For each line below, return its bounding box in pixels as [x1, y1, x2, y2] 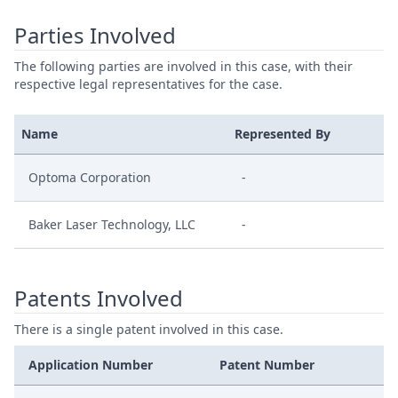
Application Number [28, 356, 153, 373]
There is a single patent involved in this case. [14, 321, 283, 338]
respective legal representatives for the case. [14, 76, 283, 92]
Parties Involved [14, 20, 176, 50]
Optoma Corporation [28, 169, 151, 186]
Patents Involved [14, 283, 183, 313]
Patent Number [219, 356, 314, 373]
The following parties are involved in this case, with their [14, 58, 353, 75]
